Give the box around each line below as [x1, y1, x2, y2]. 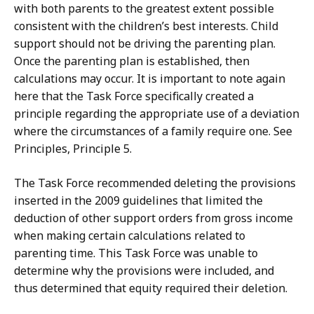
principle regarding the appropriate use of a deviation [14, 106, 299, 122]
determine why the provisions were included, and [14, 263, 274, 279]
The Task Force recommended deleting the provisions [14, 175, 296, 191]
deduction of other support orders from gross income [14, 210, 293, 226]
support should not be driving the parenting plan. [14, 36, 275, 52]
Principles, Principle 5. [14, 141, 132, 157]
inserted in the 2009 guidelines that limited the [14, 193, 263, 209]
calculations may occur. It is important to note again [14, 71, 285, 87]
